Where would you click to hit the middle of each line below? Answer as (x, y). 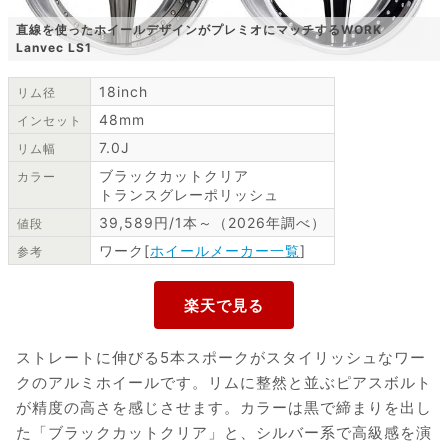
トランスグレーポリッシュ (189, 195)
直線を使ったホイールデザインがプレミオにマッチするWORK (199, 30)
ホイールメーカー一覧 (225, 251)
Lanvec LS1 (54, 48)
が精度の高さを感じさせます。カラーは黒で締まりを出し (224, 408)
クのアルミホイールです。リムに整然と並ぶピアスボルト (224, 383)
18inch (123, 92)
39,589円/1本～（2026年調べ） (212, 223)
